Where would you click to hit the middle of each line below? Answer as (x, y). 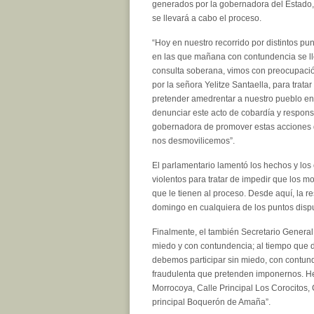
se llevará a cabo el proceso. (207, 18)
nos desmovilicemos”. (193, 141)
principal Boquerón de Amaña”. (211, 302)
